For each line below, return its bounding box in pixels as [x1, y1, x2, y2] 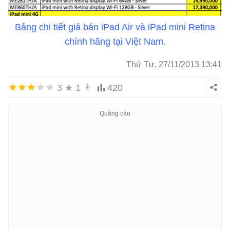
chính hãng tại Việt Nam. [64, 36, 166, 47]
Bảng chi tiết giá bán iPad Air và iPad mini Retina [15, 22, 215, 32]
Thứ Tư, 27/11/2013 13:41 [126, 60, 222, 69]
